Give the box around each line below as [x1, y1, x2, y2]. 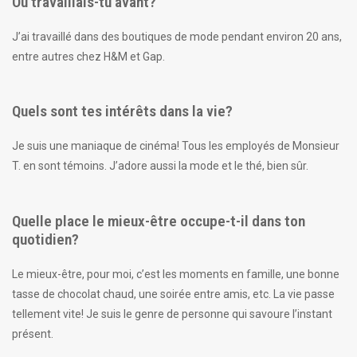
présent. [12, 327, 53, 340]
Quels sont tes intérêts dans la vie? [12, 102, 233, 121]
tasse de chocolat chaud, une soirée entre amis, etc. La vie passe [12, 287, 335, 300]
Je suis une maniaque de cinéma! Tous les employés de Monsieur [12, 139, 339, 153]
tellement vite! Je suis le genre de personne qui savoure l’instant [12, 307, 332, 320]
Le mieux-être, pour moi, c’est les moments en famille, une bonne [12, 267, 339, 280]
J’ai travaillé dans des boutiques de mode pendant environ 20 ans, [12, 30, 342, 44]
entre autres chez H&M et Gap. [12, 50, 165, 64]
